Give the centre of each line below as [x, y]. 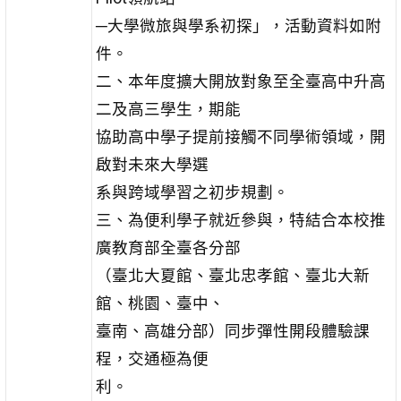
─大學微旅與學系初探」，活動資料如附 [238, 26]
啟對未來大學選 [152, 164]
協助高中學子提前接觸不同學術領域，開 [240, 137]
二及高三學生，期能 [168, 109]
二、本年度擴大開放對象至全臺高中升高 [240, 81]
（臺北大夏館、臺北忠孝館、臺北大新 [232, 275]
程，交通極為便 [152, 358]
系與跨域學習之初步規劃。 [192, 192]
